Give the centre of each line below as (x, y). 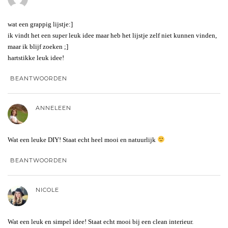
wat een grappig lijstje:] (40, 24)
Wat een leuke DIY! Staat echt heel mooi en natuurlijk (82, 139)
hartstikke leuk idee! (36, 58)
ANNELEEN (53, 108)
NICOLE (47, 190)
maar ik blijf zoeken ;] (38, 46)
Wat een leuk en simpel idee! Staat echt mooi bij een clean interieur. (101, 221)
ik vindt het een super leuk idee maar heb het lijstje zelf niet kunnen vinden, (112, 35)
